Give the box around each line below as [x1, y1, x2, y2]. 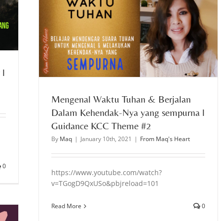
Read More [51, 202, 81, 211]
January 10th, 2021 [80, 135, 132, 144]
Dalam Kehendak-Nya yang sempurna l [51, 107, 205, 118]
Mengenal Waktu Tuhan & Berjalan [51, 93, 191, 105]
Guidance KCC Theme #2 [51, 120, 151, 132]
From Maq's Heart [140, 135, 190, 144]
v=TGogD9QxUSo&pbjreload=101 [51, 179, 159, 188]
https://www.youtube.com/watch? [51, 168, 162, 178]
